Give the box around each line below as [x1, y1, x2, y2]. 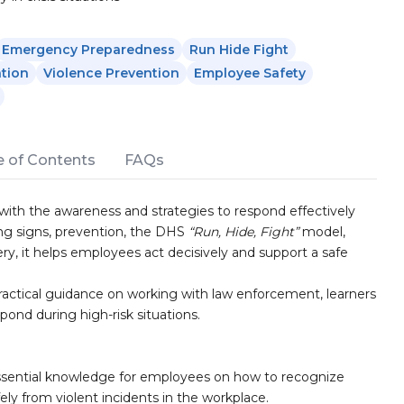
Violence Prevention [43, 65, 179, 81]
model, [298, 224, 345, 240]
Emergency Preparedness [2, 41, 175, 58]
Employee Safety [194, 65, 306, 81]
